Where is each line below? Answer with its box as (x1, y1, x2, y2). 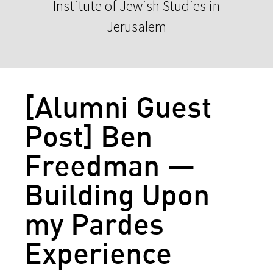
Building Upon (24, 175, 210, 212)
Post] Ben (24, 117, 152, 154)
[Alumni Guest (24, 88, 211, 124)
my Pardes (24, 205, 164, 241)
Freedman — (24, 146, 196, 183)
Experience (24, 234, 172, 271)
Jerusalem (107, 16, 166, 36)
